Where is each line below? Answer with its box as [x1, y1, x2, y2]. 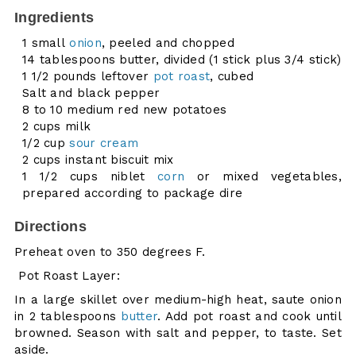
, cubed [210, 68, 254, 83]
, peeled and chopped [101, 35, 234, 50]
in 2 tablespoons [14, 308, 122, 323]
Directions [14, 218, 87, 234]
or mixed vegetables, [184, 168, 342, 184]
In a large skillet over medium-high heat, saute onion [14, 292, 342, 307]
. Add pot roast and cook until [157, 308, 342, 323]
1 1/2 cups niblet [21, 168, 158, 184]
